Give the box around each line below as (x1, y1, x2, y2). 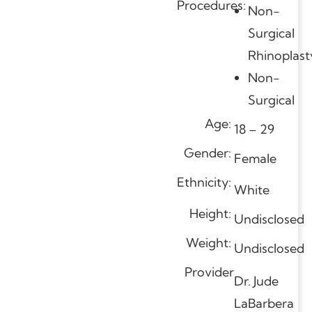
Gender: (184, 144, 234, 161)
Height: (189, 205, 234, 221)
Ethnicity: (177, 173, 234, 190)
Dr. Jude (234, 272, 279, 289)
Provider (185, 263, 234, 280)
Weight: (186, 234, 234, 251)
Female (234, 150, 276, 166)
